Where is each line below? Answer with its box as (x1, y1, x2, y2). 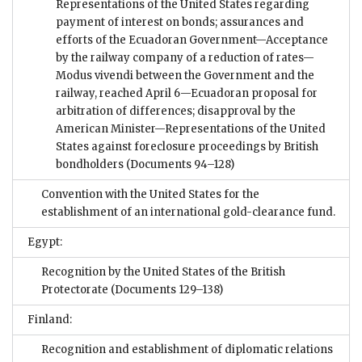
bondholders (56, 157, 124, 171)
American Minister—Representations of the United (56, 121, 326, 136)
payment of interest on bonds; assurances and (56, 15, 304, 29)
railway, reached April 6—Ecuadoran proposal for (56, 86, 318, 100)
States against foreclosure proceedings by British (56, 139, 318, 154)
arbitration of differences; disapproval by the (56, 103, 296, 118)
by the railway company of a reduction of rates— (56, 50, 314, 65)
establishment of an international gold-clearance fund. (41, 204, 335, 219)
